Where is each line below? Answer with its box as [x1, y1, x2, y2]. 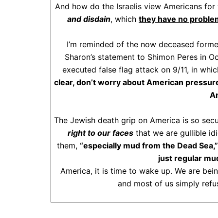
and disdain [67, 14, 110, 24]
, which [110, 14, 139, 24]
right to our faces [68, 128, 133, 138]
